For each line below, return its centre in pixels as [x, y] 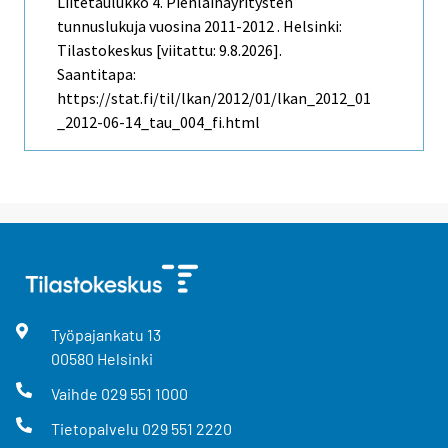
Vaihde [75, 393]
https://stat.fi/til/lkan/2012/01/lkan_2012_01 [214, 97]
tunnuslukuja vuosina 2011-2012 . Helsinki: [199, 25]
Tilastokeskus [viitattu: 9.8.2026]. [169, 49]
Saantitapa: [96, 73]
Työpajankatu [98, 334]
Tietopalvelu [96, 429]
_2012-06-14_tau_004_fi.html [158, 121]
